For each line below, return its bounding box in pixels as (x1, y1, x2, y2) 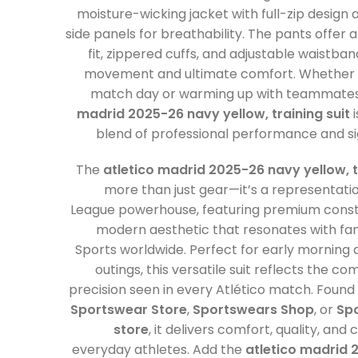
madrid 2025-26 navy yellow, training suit (76, 104, 350, 123)
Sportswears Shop (192, 300, 314, 319)
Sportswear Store (70, 300, 187, 319)
